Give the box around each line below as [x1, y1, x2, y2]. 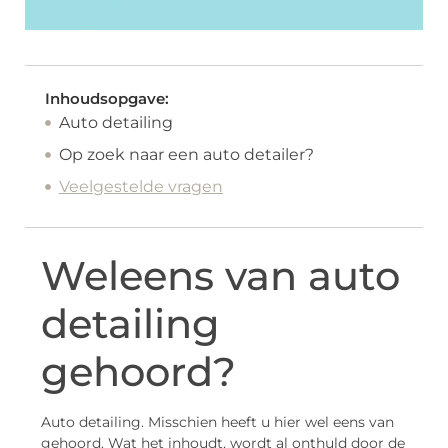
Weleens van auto [41, 251, 400, 301]
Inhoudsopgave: [45, 89, 169, 109]
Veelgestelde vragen [59, 177, 223, 197]
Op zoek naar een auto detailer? [59, 145, 314, 165]
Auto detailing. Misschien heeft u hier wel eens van [41, 413, 394, 432]
